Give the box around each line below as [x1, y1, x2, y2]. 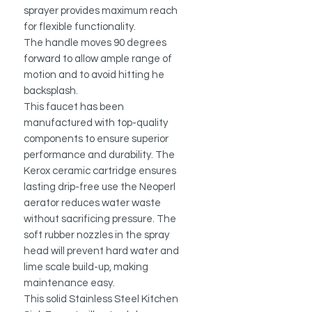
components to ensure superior [24, 134, 169, 145]
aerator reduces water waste [24, 198, 161, 209]
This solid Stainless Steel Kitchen [24, 294, 178, 305]
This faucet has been [24, 102, 124, 113]
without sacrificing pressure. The [24, 214, 176, 225]
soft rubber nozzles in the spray [24, 230, 169, 241]
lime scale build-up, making [24, 262, 148, 273]
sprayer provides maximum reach [24, 6, 178, 17]
